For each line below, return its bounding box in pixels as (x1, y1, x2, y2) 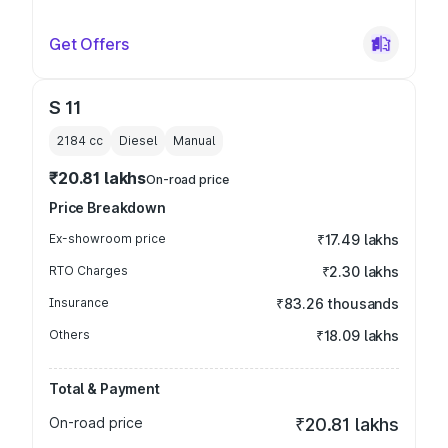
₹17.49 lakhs (316, 231, 399, 248)
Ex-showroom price (49, 231, 166, 246)
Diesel (119, 133, 157, 148)
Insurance (49, 295, 109, 310)
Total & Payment (49, 380, 160, 397)
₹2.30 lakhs (321, 263, 399, 280)
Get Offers (49, 34, 129, 54)
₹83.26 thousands (276, 295, 399, 312)
